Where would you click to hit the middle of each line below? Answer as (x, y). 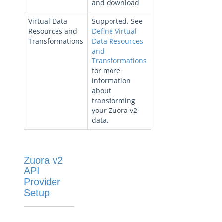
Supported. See (117, 21)
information (111, 81)
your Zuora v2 (114, 110)
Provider (42, 182)
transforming (113, 100)
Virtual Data (48, 21)
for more (106, 71)
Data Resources (117, 41)
